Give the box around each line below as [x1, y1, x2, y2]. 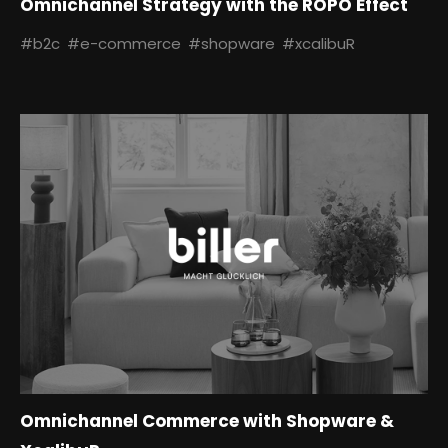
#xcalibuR [282, 32, 355, 54]
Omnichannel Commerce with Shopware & [20, 408, 394, 433]
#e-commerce [67, 32, 181, 54]
